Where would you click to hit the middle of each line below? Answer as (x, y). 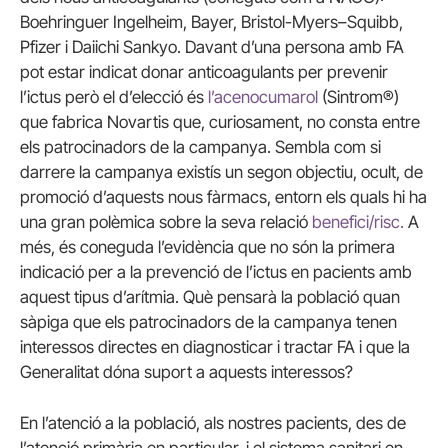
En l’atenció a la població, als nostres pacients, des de (213, 422)
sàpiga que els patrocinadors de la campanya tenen (208, 321)
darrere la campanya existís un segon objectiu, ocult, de (221, 171)
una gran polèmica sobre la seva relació (166, 221)
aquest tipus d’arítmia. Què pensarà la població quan (210, 296)
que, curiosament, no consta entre (294, 121)
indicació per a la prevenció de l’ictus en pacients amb (216, 271)
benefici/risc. (358, 221)
